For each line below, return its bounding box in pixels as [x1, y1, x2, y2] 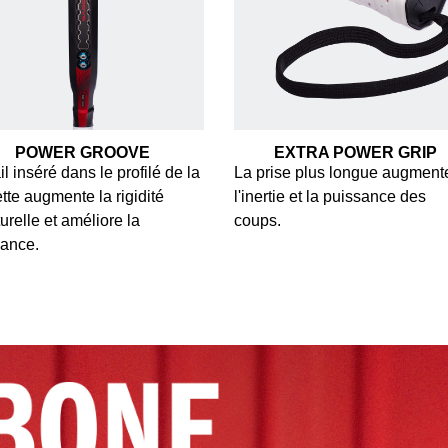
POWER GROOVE [15, 143, 151, 161]
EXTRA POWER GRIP [273, 143, 437, 161]
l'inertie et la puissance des [233, 187, 426, 205]
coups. [233, 211, 281, 229]
